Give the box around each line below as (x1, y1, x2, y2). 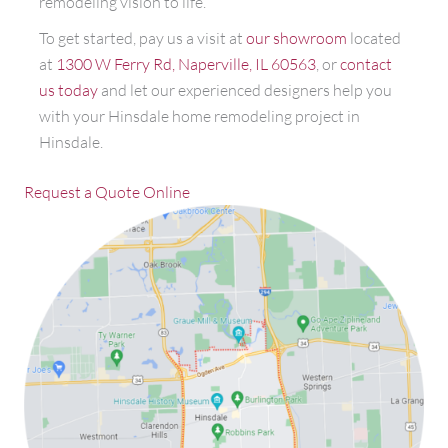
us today (39, 79, 98, 100)
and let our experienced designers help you (98, 79, 392, 100)
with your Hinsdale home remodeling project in (39, 105, 360, 126)
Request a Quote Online (24, 182, 190, 203)
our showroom (246, 27, 347, 48)
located (347, 27, 401, 48)
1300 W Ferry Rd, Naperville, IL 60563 (56, 53, 316, 74)
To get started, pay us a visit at (39, 27, 246, 48)
